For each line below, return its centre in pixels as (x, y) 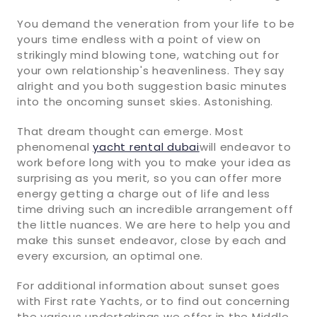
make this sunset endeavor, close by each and (152, 240)
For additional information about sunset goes (149, 285)
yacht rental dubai (146, 146)
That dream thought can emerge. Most (131, 131)
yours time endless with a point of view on (139, 39)
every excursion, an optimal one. (110, 255)
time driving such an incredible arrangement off (155, 209)
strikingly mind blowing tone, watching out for (148, 54)
